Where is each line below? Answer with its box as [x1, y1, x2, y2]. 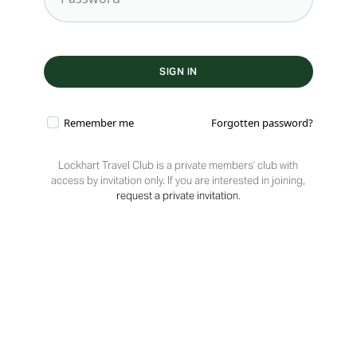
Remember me [61, 116, 135, 130]
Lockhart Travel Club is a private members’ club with [58, 159, 299, 172]
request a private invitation [116, 189, 238, 202]
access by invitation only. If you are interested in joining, [51, 174, 306, 187]
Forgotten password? [211, 116, 314, 130]
